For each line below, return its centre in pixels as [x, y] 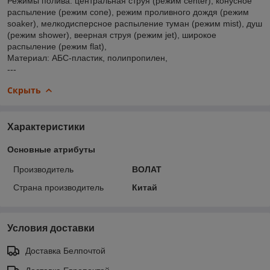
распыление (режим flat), [57, 46]
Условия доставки [51, 228]
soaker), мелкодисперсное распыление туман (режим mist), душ [135, 23]
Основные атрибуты [51, 149]
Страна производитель [58, 187]
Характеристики [46, 127]
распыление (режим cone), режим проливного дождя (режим [128, 12]
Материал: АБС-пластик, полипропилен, [87, 58]
